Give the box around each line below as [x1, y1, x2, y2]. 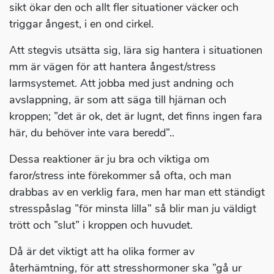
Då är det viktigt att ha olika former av [9, 244, 194, 259]
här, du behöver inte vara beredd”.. [9, 125, 174, 141]
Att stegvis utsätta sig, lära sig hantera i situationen [9, 43, 262, 58]
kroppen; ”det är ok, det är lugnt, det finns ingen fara [9, 109, 262, 124]
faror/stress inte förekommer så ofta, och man [9, 168, 231, 183]
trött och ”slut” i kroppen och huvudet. [9, 218, 193, 233]
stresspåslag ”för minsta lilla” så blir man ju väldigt [9, 201, 256, 217]
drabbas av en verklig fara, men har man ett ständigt [9, 185, 265, 200]
